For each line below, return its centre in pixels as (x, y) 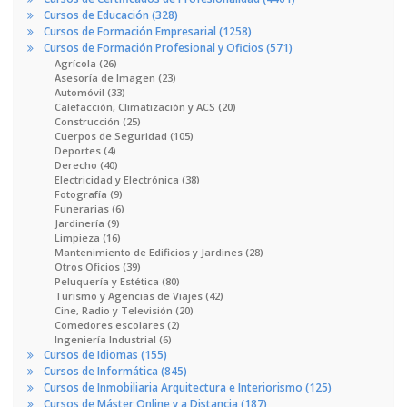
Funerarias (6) (89, 208)
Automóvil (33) (90, 92)
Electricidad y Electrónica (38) (127, 179)
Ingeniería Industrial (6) (113, 339)
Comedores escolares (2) (117, 324)
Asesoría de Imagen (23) (115, 77)
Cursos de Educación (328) (111, 15)
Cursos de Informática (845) (115, 371)
